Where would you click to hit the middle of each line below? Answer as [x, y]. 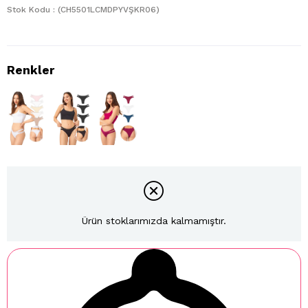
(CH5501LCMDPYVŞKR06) [109, 10]
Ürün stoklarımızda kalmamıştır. [154, 221]
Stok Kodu [29, 10]
